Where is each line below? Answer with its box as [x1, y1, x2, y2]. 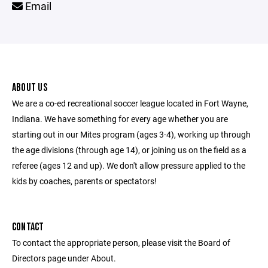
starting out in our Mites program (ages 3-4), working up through [12, 129, 251, 140]
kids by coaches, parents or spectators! [12, 175, 157, 187]
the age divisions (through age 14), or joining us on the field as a [12, 144, 246, 156]
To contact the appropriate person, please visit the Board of [12, 237, 230, 248]
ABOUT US [12, 81, 47, 94]
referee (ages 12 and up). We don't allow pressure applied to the [12, 160, 245, 171]
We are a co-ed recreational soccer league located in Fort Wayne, [12, 98, 248, 109]
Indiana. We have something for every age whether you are [12, 113, 228, 124]
